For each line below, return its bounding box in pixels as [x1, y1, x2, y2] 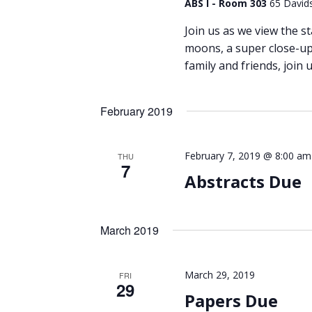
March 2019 [100, 221, 159, 238]
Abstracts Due [184, 169, 302, 193]
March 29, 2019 [184, 267, 255, 281]
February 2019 [100, 102, 173, 119]
